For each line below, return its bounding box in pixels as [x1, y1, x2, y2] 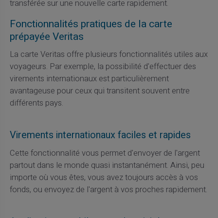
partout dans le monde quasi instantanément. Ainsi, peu [9, 160, 204, 172]
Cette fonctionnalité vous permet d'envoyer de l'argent [9, 147, 200, 160]
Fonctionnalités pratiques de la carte [9, 16, 172, 32]
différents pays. [9, 97, 63, 109]
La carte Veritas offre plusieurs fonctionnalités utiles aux [9, 48, 208, 60]
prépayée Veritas [9, 29, 84, 44]
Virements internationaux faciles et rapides [9, 127, 191, 142]
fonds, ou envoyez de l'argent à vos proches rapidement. [9, 184, 207, 196]
